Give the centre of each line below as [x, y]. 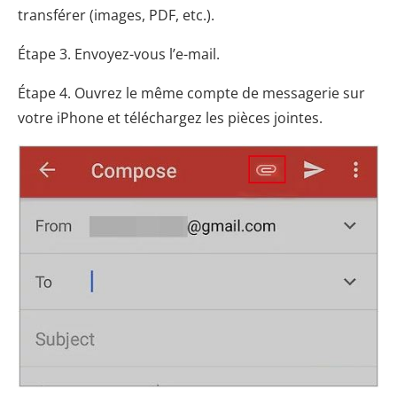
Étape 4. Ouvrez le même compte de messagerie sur [191, 93]
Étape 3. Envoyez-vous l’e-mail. [119, 54]
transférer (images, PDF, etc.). [116, 15]
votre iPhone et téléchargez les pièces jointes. [170, 117]
